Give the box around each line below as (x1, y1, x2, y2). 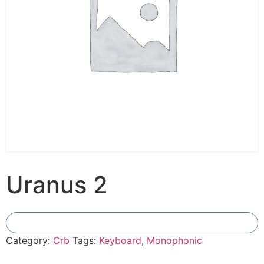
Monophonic (147, 234, 202, 246)
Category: (6, 234, 53, 246)
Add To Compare (100, 217, 164, 227)
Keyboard (99, 234, 141, 246)
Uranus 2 (6, 170, 108, 199)
